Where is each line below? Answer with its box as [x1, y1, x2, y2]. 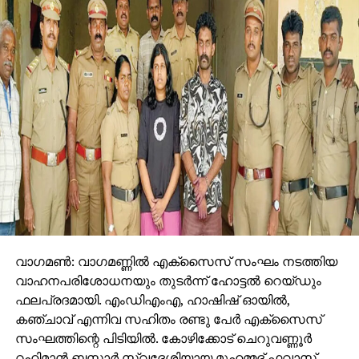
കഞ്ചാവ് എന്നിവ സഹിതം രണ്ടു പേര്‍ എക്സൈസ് [14, 309, 322, 328]
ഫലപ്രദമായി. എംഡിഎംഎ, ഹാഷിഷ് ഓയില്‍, [14, 290, 290, 309]
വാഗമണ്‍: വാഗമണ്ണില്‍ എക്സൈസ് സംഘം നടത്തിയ [14, 252, 337, 270]
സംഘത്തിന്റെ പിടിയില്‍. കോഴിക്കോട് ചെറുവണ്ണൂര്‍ [14, 329, 312, 347]
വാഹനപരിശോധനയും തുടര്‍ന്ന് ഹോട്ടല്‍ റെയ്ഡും [14, 271, 321, 289]
